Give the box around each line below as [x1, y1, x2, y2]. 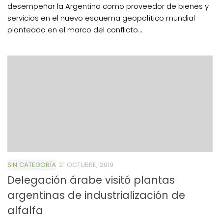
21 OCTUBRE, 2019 [59, 160, 113, 169]
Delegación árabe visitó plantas [7, 172, 175, 187]
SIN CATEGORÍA [7, 160, 56, 169]
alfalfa [7, 203, 43, 218]
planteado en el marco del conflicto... [7, 24, 142, 35]
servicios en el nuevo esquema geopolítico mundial [7, 12, 195, 23]
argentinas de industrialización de [7, 188, 185, 202]
